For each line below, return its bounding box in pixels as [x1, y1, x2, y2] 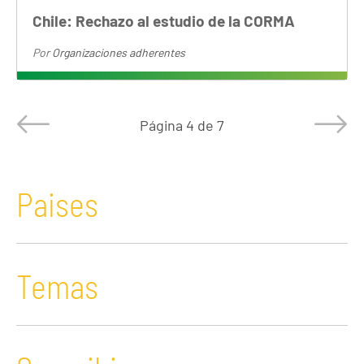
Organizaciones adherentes [52, 45, 186, 59]
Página [140, 115, 186, 134]
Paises [16, 184, 98, 224]
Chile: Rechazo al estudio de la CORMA [32, 11, 296, 30]
